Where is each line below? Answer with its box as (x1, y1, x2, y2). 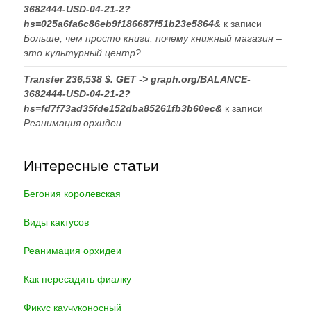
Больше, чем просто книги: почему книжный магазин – (23, 32, 282, 44)
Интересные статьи (23, 157, 159, 174)
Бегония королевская (23, 187, 121, 199)
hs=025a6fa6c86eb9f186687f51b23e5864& (23, 17, 221, 29)
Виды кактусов (23, 216, 89, 228)
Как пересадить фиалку (23, 273, 131, 285)
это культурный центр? (23, 47, 141, 58)
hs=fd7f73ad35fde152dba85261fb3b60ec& (23, 102, 222, 114)
